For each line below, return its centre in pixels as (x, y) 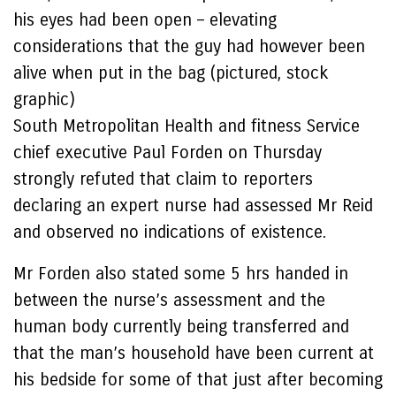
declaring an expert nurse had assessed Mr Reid (193, 206)
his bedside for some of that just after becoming (198, 380)
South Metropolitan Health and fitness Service (187, 126)
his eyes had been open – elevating (145, 20)
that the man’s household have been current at (194, 353)
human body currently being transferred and (181, 327)
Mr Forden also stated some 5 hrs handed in (181, 274)
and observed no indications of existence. (170, 232)
